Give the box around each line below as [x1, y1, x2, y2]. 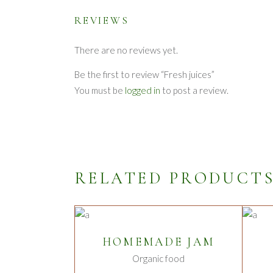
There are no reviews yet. [74, 44, 178, 55]
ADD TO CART [127, 224, 193, 233]
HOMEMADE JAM [102, 235, 214, 249]
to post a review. [160, 84, 229, 96]
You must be [74, 84, 125, 96]
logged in [125, 84, 160, 96]
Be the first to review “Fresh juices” [74, 68, 214, 80]
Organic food [132, 253, 185, 264]
